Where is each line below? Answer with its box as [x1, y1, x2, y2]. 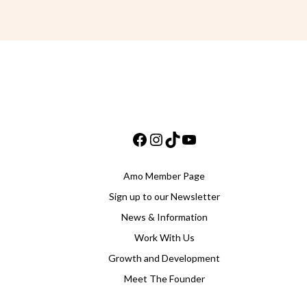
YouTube [196, 132, 236, 144]
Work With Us [134, 231, 195, 243]
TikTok [180, 132, 210, 144]
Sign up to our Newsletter [108, 190, 220, 202]
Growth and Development [108, 251, 220, 264]
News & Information [121, 210, 208, 223]
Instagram [163, 132, 208, 144]
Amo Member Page [123, 169, 205, 182]
